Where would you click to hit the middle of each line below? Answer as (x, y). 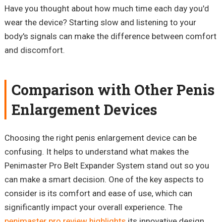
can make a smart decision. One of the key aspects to (104, 180)
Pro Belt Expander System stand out (114, 166)
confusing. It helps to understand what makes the (96, 152)
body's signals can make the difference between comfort (110, 36)
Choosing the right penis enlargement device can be (100, 138)
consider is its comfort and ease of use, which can (98, 194)
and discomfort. (34, 50)
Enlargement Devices (84, 110)
